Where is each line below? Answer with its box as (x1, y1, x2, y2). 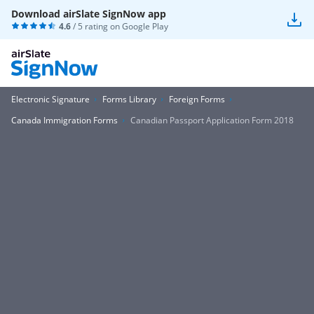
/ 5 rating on (71, 20, 122, 32)
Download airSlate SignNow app (11, 7, 166, 20)
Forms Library (102, 93, 156, 105)
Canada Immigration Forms (11, 114, 118, 126)
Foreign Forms (169, 93, 225, 105)
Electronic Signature (11, 93, 90, 105)
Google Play (122, 20, 168, 32)
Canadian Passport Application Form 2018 (130, 114, 294, 126)
